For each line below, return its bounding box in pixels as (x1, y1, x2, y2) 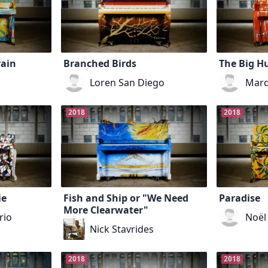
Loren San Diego (90, 75, 165, 89)
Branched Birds (63, 56, 137, 70)
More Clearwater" (63, 203, 149, 217)
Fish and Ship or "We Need (63, 191, 189, 205)
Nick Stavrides (90, 222, 154, 236)
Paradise (218, 191, 260, 205)
